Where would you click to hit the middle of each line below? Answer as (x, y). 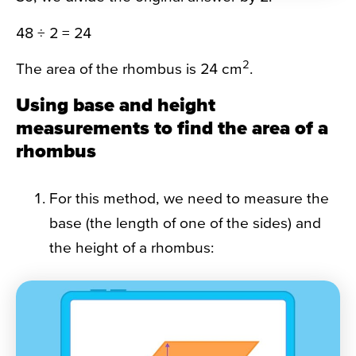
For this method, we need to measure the (189, 198)
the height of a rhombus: (132, 248)
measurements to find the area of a (172, 127)
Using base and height (116, 104)
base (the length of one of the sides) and (185, 223)
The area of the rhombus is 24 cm (129, 69)
